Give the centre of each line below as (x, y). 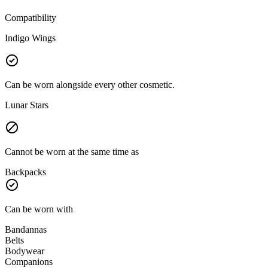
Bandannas (26, 230)
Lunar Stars (27, 105)
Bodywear (25, 251)
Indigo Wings (30, 38)
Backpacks (25, 172)
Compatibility (31, 18)
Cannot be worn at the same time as (72, 152)
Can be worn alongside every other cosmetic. (90, 85)
